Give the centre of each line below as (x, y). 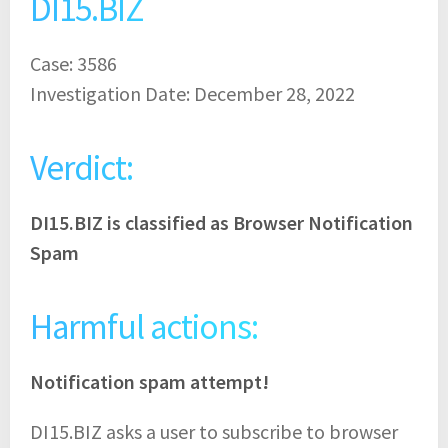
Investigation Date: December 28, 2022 (192, 93)
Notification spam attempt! (149, 381)
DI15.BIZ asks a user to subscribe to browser (214, 431)
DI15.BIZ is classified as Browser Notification (221, 222)
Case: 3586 (73, 63)
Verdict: (81, 167)
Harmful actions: (144, 326)
